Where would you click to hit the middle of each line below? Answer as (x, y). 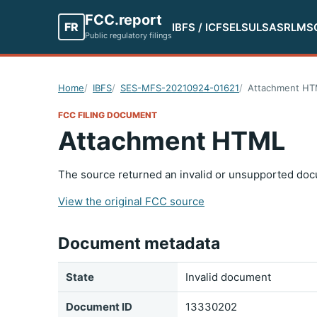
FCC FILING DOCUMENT (108, 115)
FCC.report (123, 19)
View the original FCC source (131, 201)
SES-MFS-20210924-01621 (180, 88)
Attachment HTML (172, 141)
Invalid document (228, 277)
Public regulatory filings (128, 35)
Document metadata (139, 243)
